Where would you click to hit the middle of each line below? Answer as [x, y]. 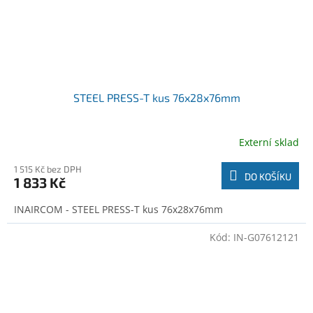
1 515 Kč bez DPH [48, 169]
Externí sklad [269, 142]
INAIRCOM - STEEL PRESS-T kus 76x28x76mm [118, 210]
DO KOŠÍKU [268, 177]
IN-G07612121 [266, 238]
